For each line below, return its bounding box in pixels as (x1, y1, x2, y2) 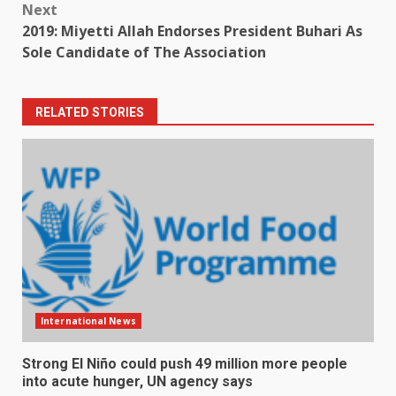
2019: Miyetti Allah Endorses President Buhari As (22, 20, 362, 41)
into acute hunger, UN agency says (22, 372, 253, 390)
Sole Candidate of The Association (22, 42, 266, 62)
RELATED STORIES (35, 104, 144, 119)
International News (41, 314, 136, 327)
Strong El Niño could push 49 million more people (22, 354, 347, 372)
